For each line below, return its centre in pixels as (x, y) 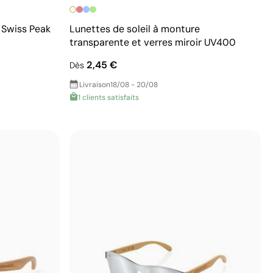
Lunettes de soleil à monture (135, 29)
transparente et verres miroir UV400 (153, 42)
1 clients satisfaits (108, 97)
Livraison (95, 84)
